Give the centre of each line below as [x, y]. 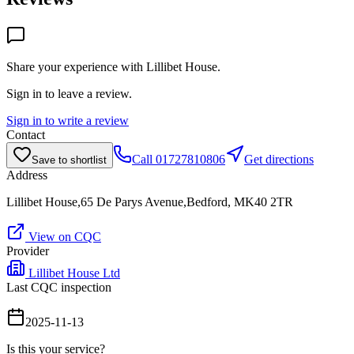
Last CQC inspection [59, 287]
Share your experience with [76, 66]
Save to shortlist [69, 160]
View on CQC [63, 236]
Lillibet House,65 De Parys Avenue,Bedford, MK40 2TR [150, 201]
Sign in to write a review [68, 120]
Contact [26, 134]
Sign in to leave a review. [69, 93]
